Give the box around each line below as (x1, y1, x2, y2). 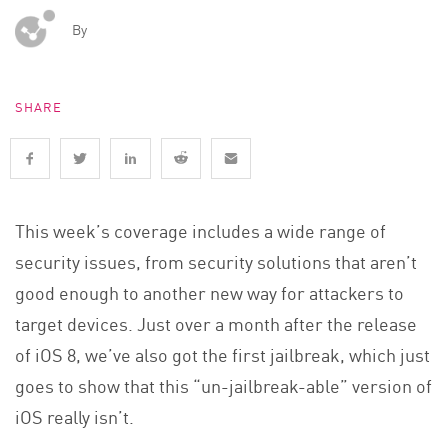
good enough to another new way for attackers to (15, 278, 404, 305)
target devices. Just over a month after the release (15, 309, 417, 336)
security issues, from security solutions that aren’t (15, 247, 417, 274)
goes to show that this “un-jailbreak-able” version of (15, 371, 432, 398)
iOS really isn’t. (15, 402, 134, 429)
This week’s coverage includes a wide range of (15, 216, 386, 243)
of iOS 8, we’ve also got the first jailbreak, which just (15, 340, 430, 367)
